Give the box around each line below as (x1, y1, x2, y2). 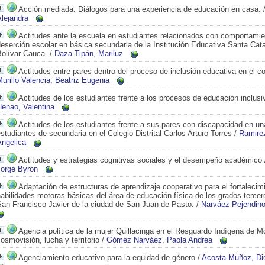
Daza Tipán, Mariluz (54, 49, 123, 58)
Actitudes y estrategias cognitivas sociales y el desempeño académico (18, 156, 262, 164)
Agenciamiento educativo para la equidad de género (18, 253, 195, 262)
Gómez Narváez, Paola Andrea (106, 235, 212, 244)
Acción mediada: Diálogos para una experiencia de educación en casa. (18, 5, 261, 14)
